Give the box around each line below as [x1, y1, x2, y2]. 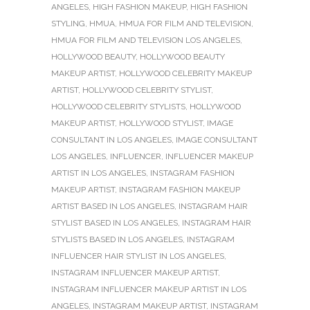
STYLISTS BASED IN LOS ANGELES [51, 234, 183, 244]
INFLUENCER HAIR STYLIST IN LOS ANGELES [51, 250, 224, 261]
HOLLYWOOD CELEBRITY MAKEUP [119, 68, 252, 78]
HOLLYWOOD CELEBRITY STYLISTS [51, 101, 185, 111]
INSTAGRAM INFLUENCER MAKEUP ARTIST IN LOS [51, 284, 246, 294]
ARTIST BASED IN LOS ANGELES [51, 201, 174, 211]
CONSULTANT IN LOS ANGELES [51, 134, 172, 145]
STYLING [51, 18, 85, 28]
